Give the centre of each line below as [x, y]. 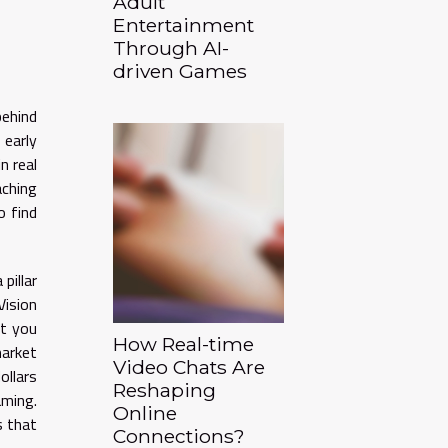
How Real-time [183, 344]
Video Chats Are [189, 367]
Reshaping [164, 390]
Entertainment [183, 25]
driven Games [180, 71]
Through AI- [171, 48]
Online [145, 413]
